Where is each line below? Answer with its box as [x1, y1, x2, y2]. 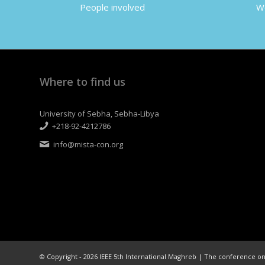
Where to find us [40, 74, 125, 89]
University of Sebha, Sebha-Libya [40, 108, 159, 119]
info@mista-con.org [53, 138, 123, 150]
